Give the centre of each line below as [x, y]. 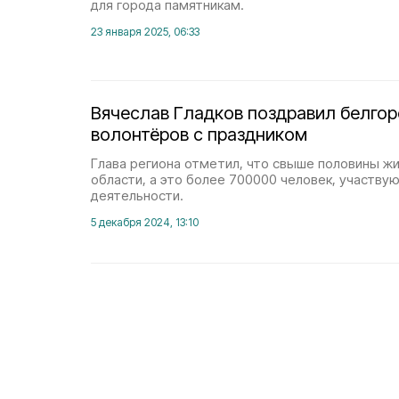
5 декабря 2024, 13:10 [145, 222]
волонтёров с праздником [199, 134]
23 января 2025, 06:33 [145, 32]
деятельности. [137, 195]
